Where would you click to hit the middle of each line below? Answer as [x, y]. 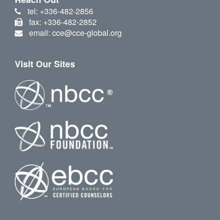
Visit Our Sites [45, 64]
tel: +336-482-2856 [60, 11]
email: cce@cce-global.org [75, 32]
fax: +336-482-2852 [63, 22]
